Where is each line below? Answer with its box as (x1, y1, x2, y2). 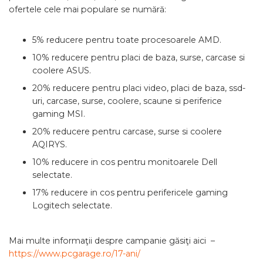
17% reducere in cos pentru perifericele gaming (32, 187, 228, 198)
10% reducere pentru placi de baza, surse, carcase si (32, 52, 245, 63)
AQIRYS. (32, 139, 67, 150)
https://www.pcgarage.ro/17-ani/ (9, 248, 140, 259)
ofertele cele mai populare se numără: (9, 4, 166, 15)
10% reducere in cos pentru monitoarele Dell (32, 157, 217, 167)
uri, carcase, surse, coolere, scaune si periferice (32, 96, 222, 106)
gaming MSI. (32, 109, 85, 119)
